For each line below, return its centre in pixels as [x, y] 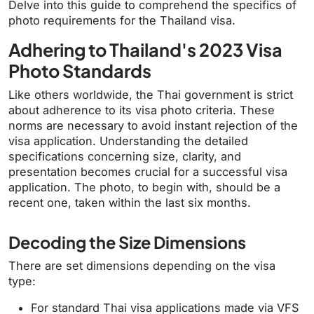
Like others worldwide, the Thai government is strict [151, 95]
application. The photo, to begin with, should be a [144, 187]
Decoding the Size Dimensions [127, 243]
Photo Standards [80, 71]
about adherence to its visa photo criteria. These [142, 110]
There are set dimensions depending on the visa [142, 266]
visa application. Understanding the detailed [128, 141]
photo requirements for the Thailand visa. [122, 21]
